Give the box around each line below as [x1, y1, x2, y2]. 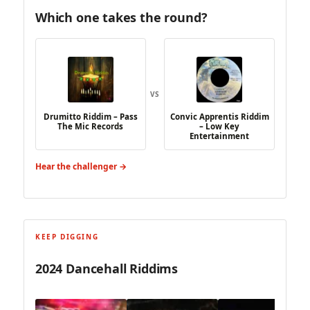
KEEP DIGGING [35, 231, 99, 241]
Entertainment [190, 131, 250, 142]
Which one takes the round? [35, 9, 208, 26]
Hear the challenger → [35, 161, 127, 173]
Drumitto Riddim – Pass [43, 111, 138, 122]
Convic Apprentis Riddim [170, 111, 269, 122]
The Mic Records [57, 121, 124, 132]
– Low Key [199, 121, 240, 132]
